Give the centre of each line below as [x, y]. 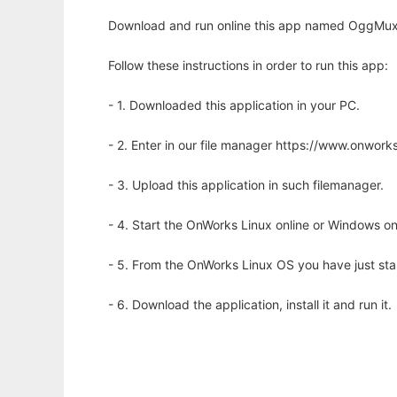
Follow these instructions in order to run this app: [248, 66]
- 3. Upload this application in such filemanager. [246, 185]
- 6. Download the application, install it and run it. [250, 305]
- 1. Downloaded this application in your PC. [234, 105]
